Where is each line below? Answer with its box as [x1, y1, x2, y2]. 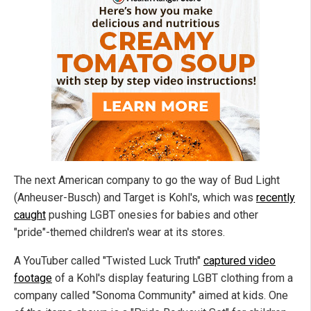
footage [14, 271, 52, 285]
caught [14, 208, 46, 222]
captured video [203, 254, 276, 268]
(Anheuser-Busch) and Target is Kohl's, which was [14, 191, 256, 205]
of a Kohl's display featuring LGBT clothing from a [52, 271, 293, 285]
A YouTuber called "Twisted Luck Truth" [14, 254, 203, 268]
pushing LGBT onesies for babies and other [46, 208, 258, 222]
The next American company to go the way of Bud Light [14, 174, 280, 187]
